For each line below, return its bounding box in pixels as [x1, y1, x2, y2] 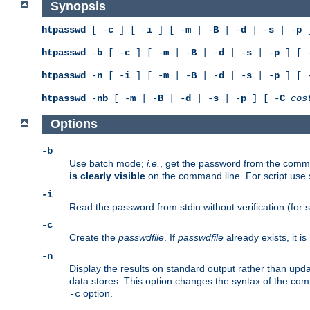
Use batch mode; [69, 158, 147, 170]
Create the [69, 232, 118, 244]
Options [50, 117, 98, 131]
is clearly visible [69, 170, 145, 182]
